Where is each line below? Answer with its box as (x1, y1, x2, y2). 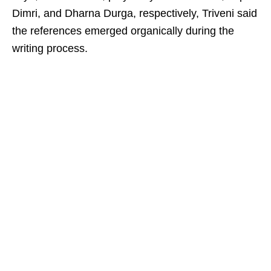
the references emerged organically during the (12, 25, 234, 37)
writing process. (12, 42, 88, 54)
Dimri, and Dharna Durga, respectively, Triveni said (12, 7, 257, 19)
